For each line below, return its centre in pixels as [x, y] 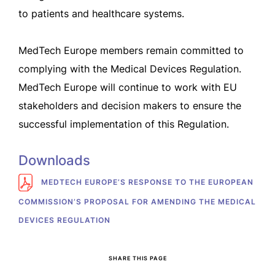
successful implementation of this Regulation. [124, 124]
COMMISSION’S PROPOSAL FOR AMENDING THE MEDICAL [137, 202]
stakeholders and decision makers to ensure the [130, 106]
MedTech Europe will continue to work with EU [128, 87]
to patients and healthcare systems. [101, 14]
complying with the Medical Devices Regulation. [130, 69]
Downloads [54, 160]
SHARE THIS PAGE [137, 258]
